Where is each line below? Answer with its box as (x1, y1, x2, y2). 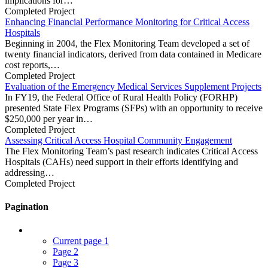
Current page (53, 236, 104, 246)
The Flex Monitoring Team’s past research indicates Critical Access (5, 145, 258, 156)
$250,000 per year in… (5, 113, 93, 124)
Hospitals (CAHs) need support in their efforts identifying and (5, 156, 238, 167)
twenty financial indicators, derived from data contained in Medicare (5, 48, 261, 59)
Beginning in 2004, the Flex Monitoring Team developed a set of (5, 38, 249, 48)
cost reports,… (5, 59, 60, 70)
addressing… (5, 167, 54, 178)
